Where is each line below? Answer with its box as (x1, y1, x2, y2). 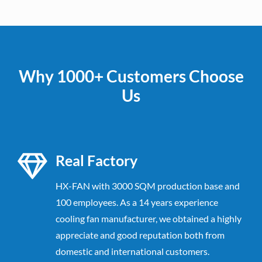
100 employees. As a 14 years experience (56, 196, 218, 208)
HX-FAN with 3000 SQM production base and (56, 180, 240, 191)
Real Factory (56, 151, 137, 169)
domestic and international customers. (56, 245, 209, 257)
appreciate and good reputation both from (56, 229, 225, 240)
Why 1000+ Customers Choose (18, 66, 244, 86)
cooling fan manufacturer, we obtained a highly (56, 212, 242, 224)
